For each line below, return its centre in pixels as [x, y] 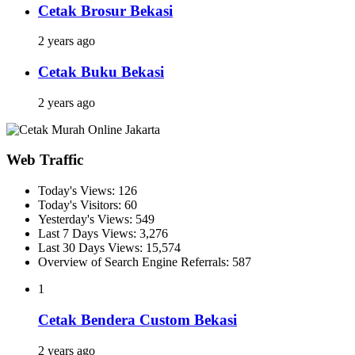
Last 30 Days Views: [92, 248]
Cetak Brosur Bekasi [105, 10]
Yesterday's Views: [87, 219]
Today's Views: [78, 191]
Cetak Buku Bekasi [101, 71]
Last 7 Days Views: [89, 234]
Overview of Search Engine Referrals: [135, 262]
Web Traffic [45, 160]
